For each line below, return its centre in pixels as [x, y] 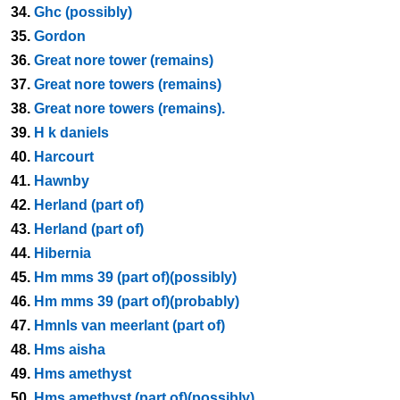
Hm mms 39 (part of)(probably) [137, 301]
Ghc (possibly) [83, 12]
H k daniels [71, 133]
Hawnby [62, 181]
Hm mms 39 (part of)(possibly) [135, 277]
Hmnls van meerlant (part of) [129, 325]
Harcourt [64, 157]
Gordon [60, 36]
